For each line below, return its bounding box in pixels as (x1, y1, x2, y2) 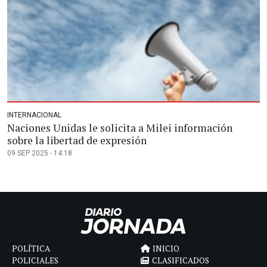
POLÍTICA (12, 243, 50, 254)
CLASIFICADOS (152, 254, 209, 266)
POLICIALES (12, 254, 58, 266)
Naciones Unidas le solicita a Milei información (7, 121, 232, 135)
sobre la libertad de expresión (7, 133, 147, 148)
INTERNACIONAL (7, 111, 61, 120)
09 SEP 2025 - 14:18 (7, 149, 72, 158)
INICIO (153, 243, 179, 254)
